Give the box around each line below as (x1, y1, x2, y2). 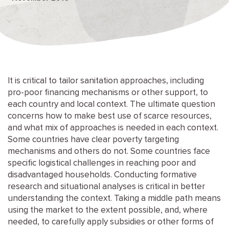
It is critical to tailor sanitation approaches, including (8, 77, 204, 85)
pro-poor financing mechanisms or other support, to (8, 88, 208, 97)
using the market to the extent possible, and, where (8, 206, 208, 215)
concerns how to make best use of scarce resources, (8, 112, 212, 121)
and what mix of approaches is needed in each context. (8, 124, 218, 132)
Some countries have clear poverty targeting (8, 135, 179, 144)
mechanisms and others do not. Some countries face (8, 147, 210, 156)
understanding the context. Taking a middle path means (8, 194, 221, 203)
